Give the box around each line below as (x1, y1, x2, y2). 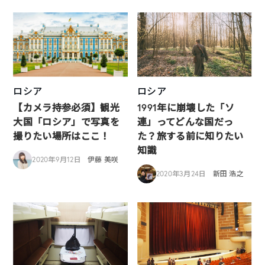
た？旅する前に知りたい (137, 129, 244, 142)
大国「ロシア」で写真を (13, 115, 119, 128)
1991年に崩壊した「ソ (137, 101, 234, 114)
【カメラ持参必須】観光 (13, 101, 119, 114)
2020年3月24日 (156, 169, 206, 178)
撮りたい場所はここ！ (13, 129, 110, 142)
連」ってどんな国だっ (137, 115, 234, 128)
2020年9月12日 (32, 154, 81, 164)
